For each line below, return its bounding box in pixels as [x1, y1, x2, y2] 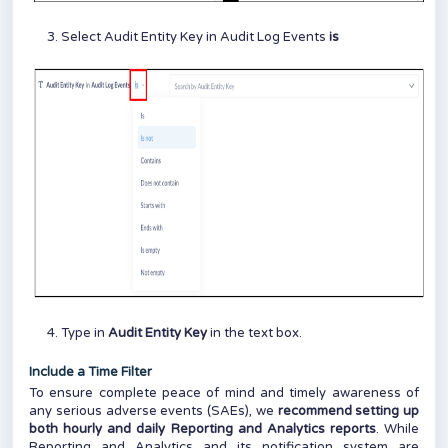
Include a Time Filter [29, 364, 152, 381]
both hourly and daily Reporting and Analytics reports [29, 421, 376, 438]
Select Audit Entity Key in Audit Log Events [61, 28, 326, 45]
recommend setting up [277, 403, 419, 420]
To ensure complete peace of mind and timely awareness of [29, 385, 419, 402]
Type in [61, 325, 108, 342]
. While [375, 421, 419, 438]
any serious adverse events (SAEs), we [29, 403, 278, 420]
